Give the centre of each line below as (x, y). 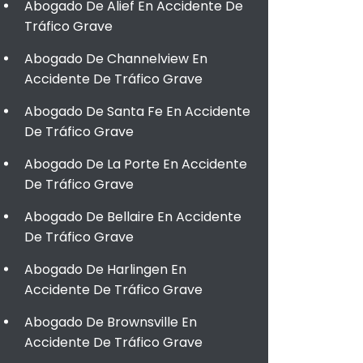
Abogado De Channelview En (116, 59)
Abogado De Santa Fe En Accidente (137, 111)
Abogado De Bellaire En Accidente (133, 217)
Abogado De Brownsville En (111, 322)
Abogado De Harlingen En (105, 269)
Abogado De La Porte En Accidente (136, 164)
